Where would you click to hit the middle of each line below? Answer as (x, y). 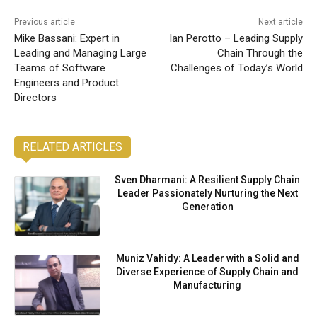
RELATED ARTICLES (73, 146)
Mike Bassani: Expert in (67, 38)
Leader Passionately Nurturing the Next (207, 193)
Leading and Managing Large (80, 53)
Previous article (45, 22)
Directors (35, 97)
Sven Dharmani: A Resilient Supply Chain (208, 179)
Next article (280, 22)
